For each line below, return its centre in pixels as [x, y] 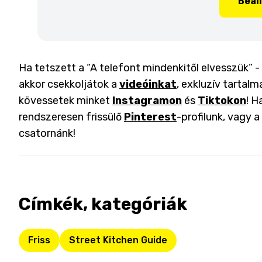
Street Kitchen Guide [118, 240]
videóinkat [148, 84]
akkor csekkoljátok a [69, 84]
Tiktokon [222, 101]
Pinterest [150, 117]
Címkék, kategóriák [103, 204]
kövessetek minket [64, 101]
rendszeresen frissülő [70, 117]
